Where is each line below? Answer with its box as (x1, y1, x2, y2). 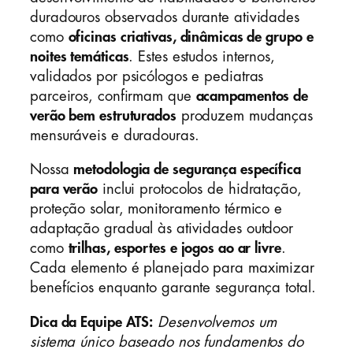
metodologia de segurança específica (73, 162, 301, 177)
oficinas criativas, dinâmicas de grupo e (68, 29, 314, 44)
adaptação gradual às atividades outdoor (30, 221, 294, 236)
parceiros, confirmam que (30, 88, 196, 103)
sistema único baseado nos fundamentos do (30, 334, 303, 349)
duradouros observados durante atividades (30, 9, 299, 24)
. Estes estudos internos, (128, 49, 275, 64)
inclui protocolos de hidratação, (98, 182, 302, 197)
